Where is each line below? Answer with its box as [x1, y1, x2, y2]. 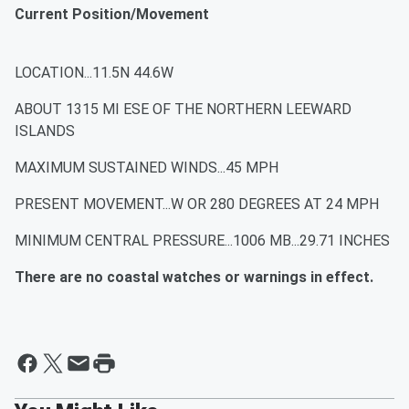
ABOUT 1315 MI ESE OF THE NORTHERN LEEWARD [15, 100, 351, 119]
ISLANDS [15, 122, 75, 141]
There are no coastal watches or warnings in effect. [15, 268, 373, 287]
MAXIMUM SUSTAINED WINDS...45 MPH [15, 159, 278, 177]
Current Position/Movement [15, 5, 209, 24]
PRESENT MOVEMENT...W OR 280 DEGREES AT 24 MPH [15, 195, 379, 214]
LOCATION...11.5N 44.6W [15, 64, 173, 82]
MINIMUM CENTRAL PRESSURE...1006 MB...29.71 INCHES [15, 232, 390, 250]
